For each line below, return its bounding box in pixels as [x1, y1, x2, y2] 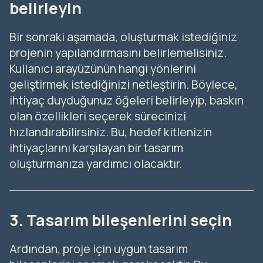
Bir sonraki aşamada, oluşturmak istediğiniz [9, 28, 237, 45]
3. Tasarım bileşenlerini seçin [9, 209, 232, 231]
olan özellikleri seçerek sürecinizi [9, 107, 186, 124]
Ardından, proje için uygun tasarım [9, 240, 188, 257]
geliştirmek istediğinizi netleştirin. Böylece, [9, 76, 238, 92]
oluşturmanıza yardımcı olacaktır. [9, 155, 182, 171]
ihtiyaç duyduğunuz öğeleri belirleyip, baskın [9, 92, 244, 108]
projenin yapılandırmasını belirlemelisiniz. [9, 44, 227, 60]
